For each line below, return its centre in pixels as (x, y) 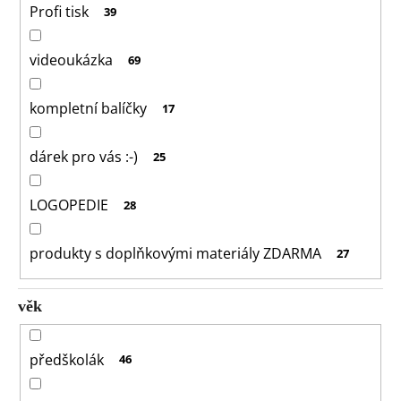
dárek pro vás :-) (84, 157)
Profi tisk (59, 12)
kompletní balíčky (88, 109)
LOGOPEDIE (69, 205)
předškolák (67, 359)
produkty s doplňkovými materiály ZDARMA (175, 254)
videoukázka (71, 60)
